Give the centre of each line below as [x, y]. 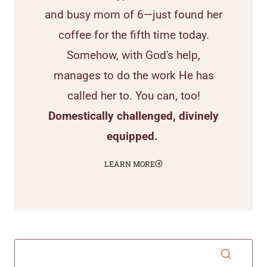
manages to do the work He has [133, 75]
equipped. [133, 136]
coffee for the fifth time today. [133, 35]
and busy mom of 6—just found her [133, 14]
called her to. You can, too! [133, 95]
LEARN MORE [130, 164]
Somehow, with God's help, [133, 55]
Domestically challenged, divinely [133, 116]
